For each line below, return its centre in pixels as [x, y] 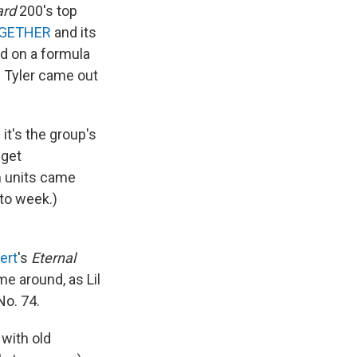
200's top [47, 11]
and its [74, 32]
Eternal [53, 258]
